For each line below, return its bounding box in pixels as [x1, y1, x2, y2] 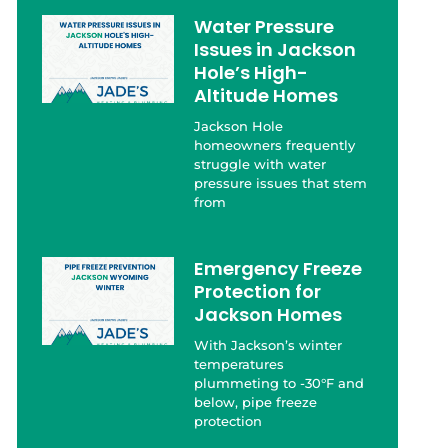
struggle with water [194, 156, 327, 173]
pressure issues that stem [194, 175, 368, 192]
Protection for [194, 279, 322, 305]
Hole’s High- [194, 60, 309, 86]
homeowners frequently [194, 137, 356, 154]
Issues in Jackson [194, 37, 357, 63]
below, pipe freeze [194, 394, 318, 411]
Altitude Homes [194, 83, 339, 109]
